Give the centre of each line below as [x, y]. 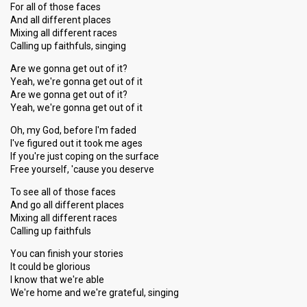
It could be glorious [50, 267]
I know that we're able [57, 280]
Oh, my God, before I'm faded [73, 130]
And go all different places [67, 205]
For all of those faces [56, 7]
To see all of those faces [63, 192]
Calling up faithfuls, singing [68, 46]
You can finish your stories [67, 254]
